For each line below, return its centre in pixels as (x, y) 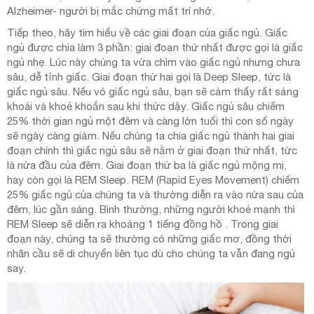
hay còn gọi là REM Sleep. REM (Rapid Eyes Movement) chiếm (153, 180)
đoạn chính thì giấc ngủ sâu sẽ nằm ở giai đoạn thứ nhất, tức (152, 151)
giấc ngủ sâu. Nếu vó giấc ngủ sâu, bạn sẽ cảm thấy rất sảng (153, 92)
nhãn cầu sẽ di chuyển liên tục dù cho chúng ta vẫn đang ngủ (151, 254)
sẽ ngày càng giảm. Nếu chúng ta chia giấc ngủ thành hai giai (151, 136)
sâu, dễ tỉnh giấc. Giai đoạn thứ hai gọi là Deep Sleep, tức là (149, 77)
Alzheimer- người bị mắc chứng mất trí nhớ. (111, 11)
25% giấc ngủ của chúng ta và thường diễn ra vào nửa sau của (155, 195)
